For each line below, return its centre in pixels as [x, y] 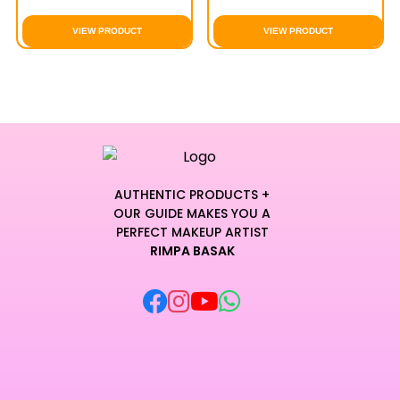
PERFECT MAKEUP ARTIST [192, 232]
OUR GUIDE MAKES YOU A [192, 213]
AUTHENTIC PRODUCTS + [192, 194]
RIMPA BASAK [192, 250]
